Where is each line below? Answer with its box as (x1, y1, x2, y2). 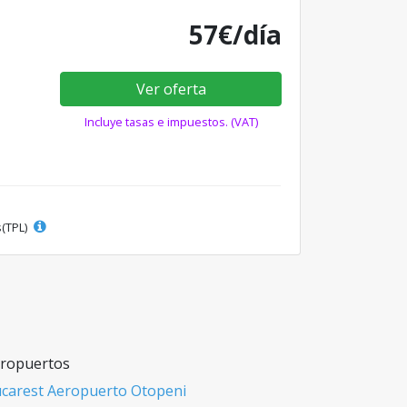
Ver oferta (135, 79, 206, 99)
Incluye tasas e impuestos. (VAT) (84, 114, 258, 130)
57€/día (189, 17, 282, 52)
